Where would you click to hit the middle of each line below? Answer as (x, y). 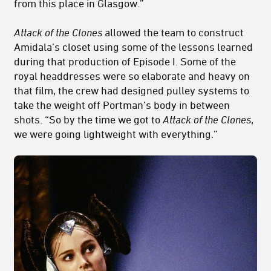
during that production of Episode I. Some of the (125, 61)
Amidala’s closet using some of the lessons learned (133, 47)
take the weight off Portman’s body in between (122, 105)
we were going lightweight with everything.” (116, 134)
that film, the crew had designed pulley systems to (132, 90)
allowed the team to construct (173, 32)
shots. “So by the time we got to (88, 119)
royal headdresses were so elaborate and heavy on (132, 76)
